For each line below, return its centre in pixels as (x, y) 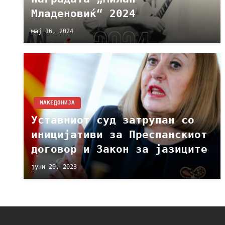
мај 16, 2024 (52, 31)
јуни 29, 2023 (54, 166)
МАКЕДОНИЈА (57, 103)
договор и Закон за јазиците (119, 149)
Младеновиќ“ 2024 (83, 14)
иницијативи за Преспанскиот (119, 135)
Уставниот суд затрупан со (113, 120)
